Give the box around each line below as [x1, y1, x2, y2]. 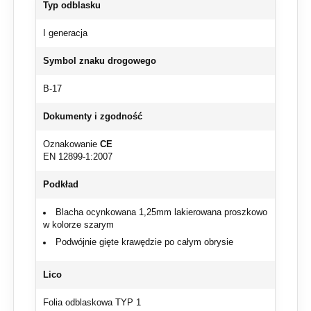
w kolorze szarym [43, 220, 114, 230]
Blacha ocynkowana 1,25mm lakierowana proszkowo [55, 208, 267, 218]
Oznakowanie [43, 140, 100, 150]
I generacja [43, 28, 87, 39]
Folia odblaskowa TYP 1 [43, 298, 141, 308]
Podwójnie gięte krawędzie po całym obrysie [55, 237, 233, 248]
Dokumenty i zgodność [43, 112, 142, 122]
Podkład [43, 180, 78, 190]
